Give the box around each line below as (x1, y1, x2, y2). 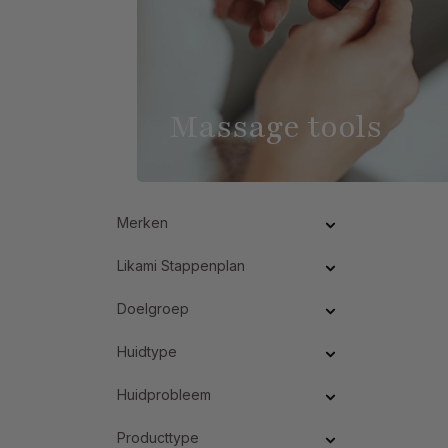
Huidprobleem (117, 385, 211, 403)
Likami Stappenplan (117, 256, 245, 274)
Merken (117, 213, 168, 231)
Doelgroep (117, 299, 189, 317)
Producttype (117, 428, 199, 446)
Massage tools (169, 105, 382, 148)
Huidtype (117, 342, 177, 360)
